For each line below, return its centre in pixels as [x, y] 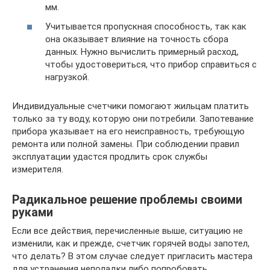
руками [33, 212]
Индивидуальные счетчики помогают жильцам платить [130, 106]
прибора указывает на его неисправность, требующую [128, 131]
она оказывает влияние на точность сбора [137, 39]
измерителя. [38, 169]
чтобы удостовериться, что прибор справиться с [151, 64]
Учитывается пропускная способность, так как [146, 26]
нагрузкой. [67, 77]
